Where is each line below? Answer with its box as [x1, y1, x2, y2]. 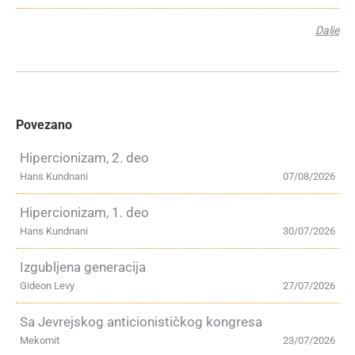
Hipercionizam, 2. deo [20, 150, 149, 166]
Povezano [16, 117, 72, 132]
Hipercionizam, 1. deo [20, 204, 149, 220]
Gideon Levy [20, 280, 74, 292]
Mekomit [20, 334, 59, 346]
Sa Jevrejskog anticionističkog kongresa [20, 314, 262, 330]
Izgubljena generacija [20, 259, 146, 275]
